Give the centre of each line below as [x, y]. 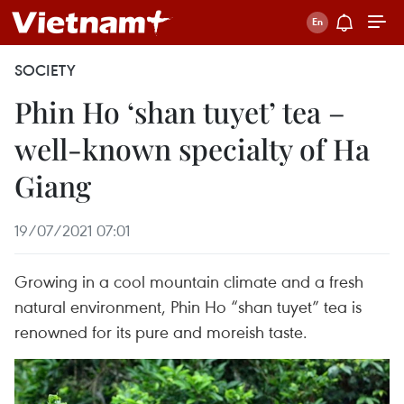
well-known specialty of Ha [192, 148]
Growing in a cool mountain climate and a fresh [189, 281]
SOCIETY [45, 70]
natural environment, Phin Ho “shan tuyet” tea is [188, 306]
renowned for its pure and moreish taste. [161, 331]
